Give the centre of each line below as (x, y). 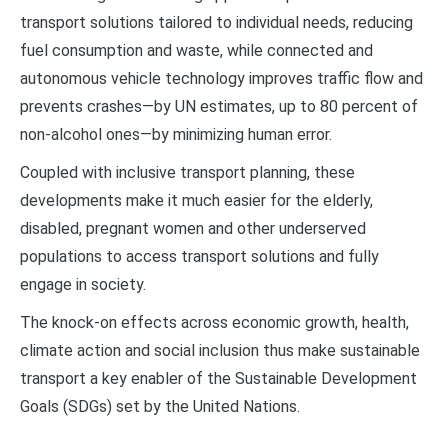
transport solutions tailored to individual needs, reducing (216, 22)
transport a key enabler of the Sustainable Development (218, 378)
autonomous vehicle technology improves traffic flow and (221, 78)
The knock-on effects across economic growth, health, (214, 322)
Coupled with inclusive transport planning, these (187, 172)
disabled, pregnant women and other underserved (193, 228)
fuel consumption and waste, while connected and (196, 50)
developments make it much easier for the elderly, (196, 200)
